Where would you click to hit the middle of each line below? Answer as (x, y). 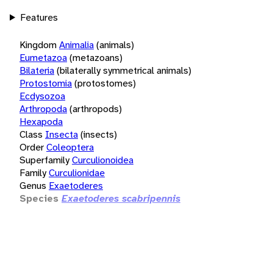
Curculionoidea (103, 160)
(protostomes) (105, 83)
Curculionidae (77, 172)
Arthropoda (43, 108)
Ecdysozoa (42, 96)
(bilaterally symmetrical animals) (124, 70)
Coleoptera (70, 147)
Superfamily (44, 160)
